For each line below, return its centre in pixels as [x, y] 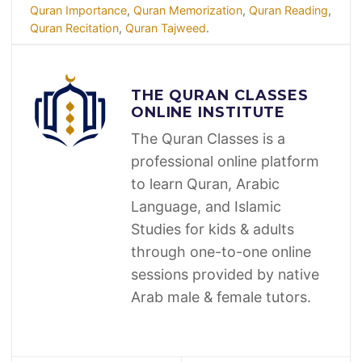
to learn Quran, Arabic [205, 183]
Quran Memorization [187, 10]
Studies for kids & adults [212, 229]
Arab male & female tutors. [221, 297]
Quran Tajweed [165, 27]
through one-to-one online [221, 251]
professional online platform [225, 161]
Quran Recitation [74, 27]
